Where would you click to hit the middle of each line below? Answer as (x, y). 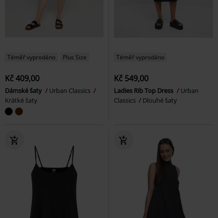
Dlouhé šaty (160, 100)
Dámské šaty (24, 90)
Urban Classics (71, 90)
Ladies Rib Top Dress (144, 90)
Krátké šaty (21, 100)
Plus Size (75, 57)
